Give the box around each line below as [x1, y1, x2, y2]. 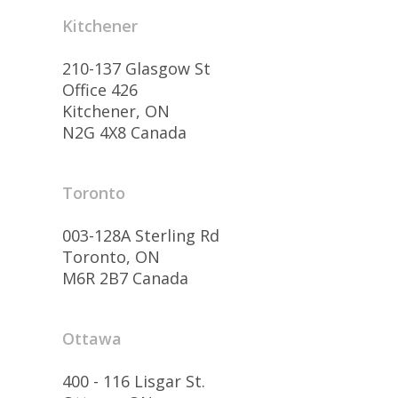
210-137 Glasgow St [62, 57, 211, 79]
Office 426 [62, 78, 138, 100]
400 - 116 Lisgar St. [62, 370, 205, 392]
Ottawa [62, 327, 122, 349]
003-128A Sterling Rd [62, 224, 219, 246]
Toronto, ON [62, 245, 160, 267]
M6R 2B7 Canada [62, 267, 188, 289]
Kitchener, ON [62, 99, 170, 122]
